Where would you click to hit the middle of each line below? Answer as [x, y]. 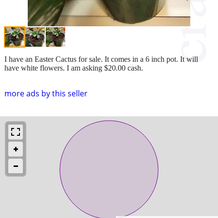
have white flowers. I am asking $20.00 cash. [74, 68]
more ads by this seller [46, 93]
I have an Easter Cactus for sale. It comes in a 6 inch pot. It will [101, 59]
